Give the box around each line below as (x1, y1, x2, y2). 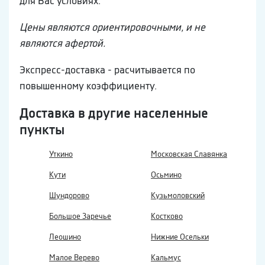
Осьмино (151, 170, 182, 180)
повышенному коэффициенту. (20, 79, 157, 93)
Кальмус (151, 253, 181, 263)
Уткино (49, 149, 73, 160)
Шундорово (49, 190, 89, 201)
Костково (151, 211, 183, 222)
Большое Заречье (49, 211, 111, 222)
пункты (20, 121, 64, 138)
